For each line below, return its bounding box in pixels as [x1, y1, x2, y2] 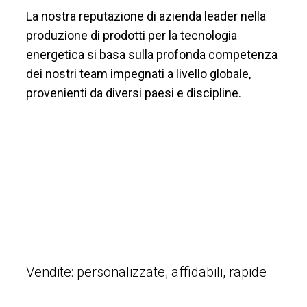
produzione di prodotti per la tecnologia [26, 28, 237, 43]
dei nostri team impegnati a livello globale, [26, 66, 251, 82]
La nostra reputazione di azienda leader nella [26, 9, 266, 24]
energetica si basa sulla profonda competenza [26, 47, 278, 62]
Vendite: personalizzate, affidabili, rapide [26, 263, 267, 280]
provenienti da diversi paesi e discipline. [26, 86, 241, 101]
